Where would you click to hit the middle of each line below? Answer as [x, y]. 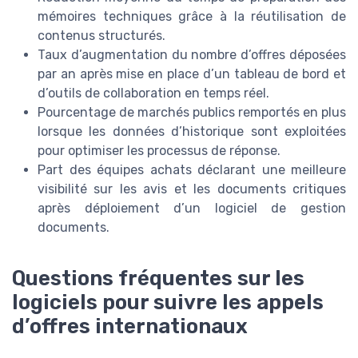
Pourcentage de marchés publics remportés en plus [192, 113]
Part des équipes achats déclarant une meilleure [192, 170]
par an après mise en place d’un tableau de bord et [192, 74]
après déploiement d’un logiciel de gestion [192, 209]
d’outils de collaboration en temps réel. [153, 93]
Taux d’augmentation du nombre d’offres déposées [192, 55]
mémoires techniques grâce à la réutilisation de [192, 17]
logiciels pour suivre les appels [168, 302]
